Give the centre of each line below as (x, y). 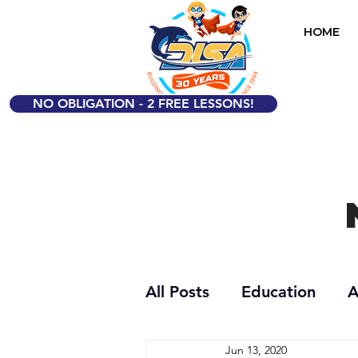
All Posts (177, 291)
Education (278, 291)
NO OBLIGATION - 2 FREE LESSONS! (143, 103)
